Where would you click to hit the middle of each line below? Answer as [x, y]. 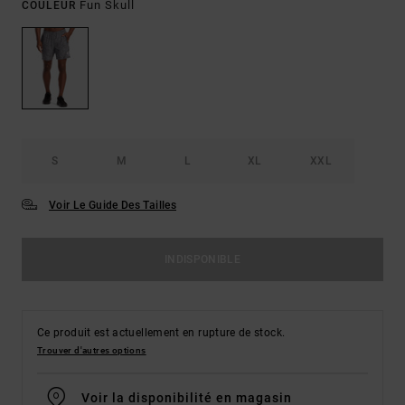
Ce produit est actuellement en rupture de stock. [161, 333]
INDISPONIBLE [202, 260]
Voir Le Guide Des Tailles [113, 206]
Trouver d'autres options [92, 351]
